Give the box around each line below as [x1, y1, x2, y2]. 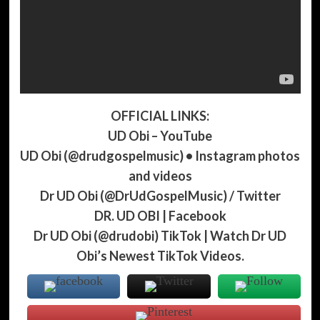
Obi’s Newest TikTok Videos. [76, 247, 244, 264]
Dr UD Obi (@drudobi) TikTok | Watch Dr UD [34, 227, 286, 244]
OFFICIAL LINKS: [111, 107, 209, 124]
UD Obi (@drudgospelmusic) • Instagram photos [20, 147, 300, 164]
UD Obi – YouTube [108, 127, 212, 144]
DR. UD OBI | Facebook [94, 207, 226, 224]
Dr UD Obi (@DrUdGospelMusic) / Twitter [39, 187, 281, 204]
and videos [128, 167, 192, 184]
